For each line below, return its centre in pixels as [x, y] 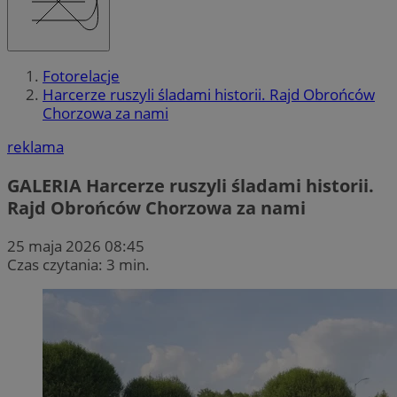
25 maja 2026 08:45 [76, 245]
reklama [35, 147]
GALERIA [44, 185]
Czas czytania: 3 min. [78, 264]
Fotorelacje [81, 76]
